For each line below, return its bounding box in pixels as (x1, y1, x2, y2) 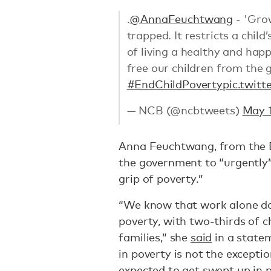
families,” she (119, 230, 191, 244)
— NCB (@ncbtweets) (126, 103, 243, 117)
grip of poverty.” (119, 172, 206, 185)
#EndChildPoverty (126, 77, 223, 91)
